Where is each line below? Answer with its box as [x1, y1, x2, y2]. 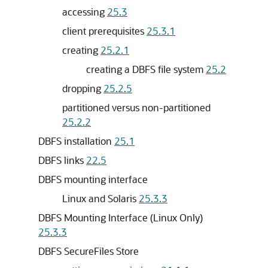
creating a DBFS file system [86, 63, 206, 75]
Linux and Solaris [62, 192, 139, 205]
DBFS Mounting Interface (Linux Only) [38, 211, 203, 224]
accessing [62, 5, 107, 18]
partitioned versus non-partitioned [62, 101, 211, 114]
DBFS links [38, 154, 86, 166]
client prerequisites [62, 25, 147, 37]
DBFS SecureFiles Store [38, 245, 139, 257]
